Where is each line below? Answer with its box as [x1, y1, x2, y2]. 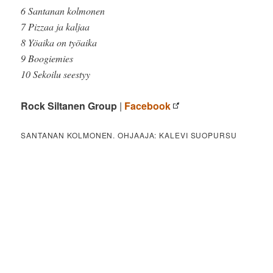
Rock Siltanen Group [21, 99, 118, 113]
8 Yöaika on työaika [21, 36, 97, 49]
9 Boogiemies [21, 52, 74, 65]
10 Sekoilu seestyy [21, 68, 91, 81]
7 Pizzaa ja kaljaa [21, 20, 90, 34]
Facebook [124, 99, 171, 113]
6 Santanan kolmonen [21, 4, 105, 18]
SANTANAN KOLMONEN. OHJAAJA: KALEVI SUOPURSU [21, 130, 237, 141]
